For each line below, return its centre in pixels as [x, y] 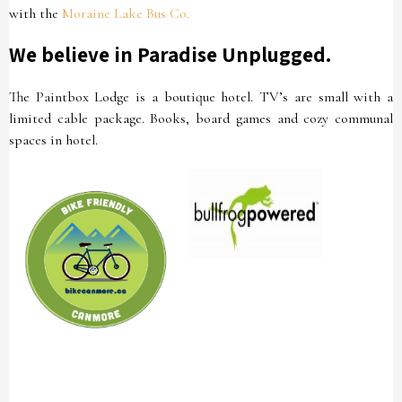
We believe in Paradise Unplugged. [170, 55]
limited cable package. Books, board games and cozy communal [201, 118]
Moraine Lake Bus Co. [126, 13]
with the [35, 13]
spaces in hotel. [53, 140]
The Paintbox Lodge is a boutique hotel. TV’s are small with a [201, 97]
